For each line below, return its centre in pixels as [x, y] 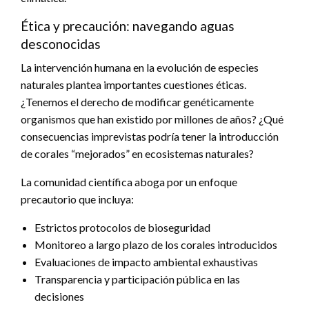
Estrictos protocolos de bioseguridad [122, 227]
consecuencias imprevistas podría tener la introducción [150, 136]
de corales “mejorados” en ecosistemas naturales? [137, 153]
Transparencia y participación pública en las [137, 279]
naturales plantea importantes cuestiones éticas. [133, 84]
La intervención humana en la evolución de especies [140, 67]
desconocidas [61, 43]
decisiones [59, 296]
